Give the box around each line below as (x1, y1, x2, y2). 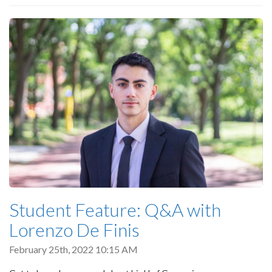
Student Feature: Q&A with (9, 198, 221, 220)
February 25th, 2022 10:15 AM (9, 243, 138, 255)
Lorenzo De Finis (9, 218, 140, 240)
